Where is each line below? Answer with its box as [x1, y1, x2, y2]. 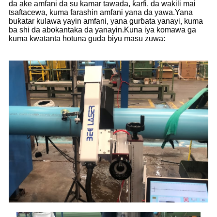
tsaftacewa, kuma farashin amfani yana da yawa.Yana [9, 8, 193, 17]
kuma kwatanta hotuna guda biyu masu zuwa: [9, 34, 165, 43]
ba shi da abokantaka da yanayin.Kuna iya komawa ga [9, 26, 196, 34]
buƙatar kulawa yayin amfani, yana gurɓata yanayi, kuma [9, 17, 203, 26]
